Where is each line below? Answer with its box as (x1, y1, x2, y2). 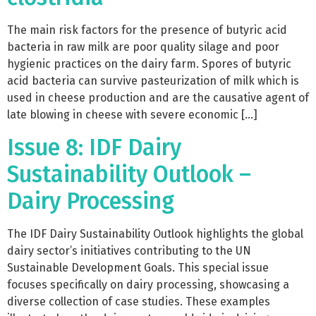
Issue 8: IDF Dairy (7, 133, 181, 161)
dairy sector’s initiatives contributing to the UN (7, 243, 251, 257)
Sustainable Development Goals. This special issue (7, 260, 269, 274)
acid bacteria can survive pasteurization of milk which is (7, 74, 299, 88)
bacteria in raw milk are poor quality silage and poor (7, 40, 279, 54)
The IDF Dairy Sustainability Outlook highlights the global (7, 226, 303, 241)
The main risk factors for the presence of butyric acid (7, 23, 287, 37)
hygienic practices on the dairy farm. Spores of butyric (7, 57, 291, 71)
